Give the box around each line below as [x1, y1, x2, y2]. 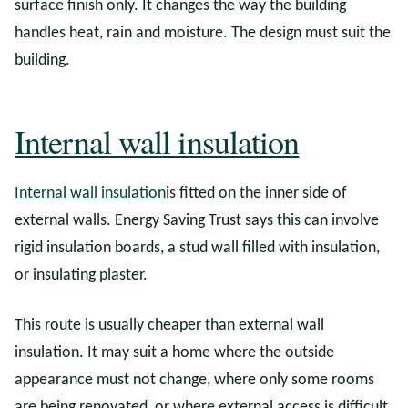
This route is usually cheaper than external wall [15, 317, 324, 334]
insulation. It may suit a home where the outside [15, 344, 334, 362]
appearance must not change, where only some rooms [15, 372, 374, 389]
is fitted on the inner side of [166, 185, 347, 202]
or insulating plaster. [15, 267, 148, 284]
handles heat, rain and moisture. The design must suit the [15, 25, 391, 42]
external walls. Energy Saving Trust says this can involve [15, 212, 379, 229]
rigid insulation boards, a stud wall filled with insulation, [15, 240, 380, 257]
